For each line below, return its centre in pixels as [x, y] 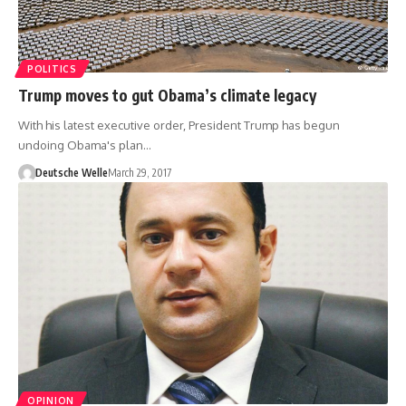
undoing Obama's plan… [85, 145]
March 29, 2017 [139, 172]
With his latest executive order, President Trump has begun [179, 125]
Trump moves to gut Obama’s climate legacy [167, 95]
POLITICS [52, 68]
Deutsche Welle [71, 172]
